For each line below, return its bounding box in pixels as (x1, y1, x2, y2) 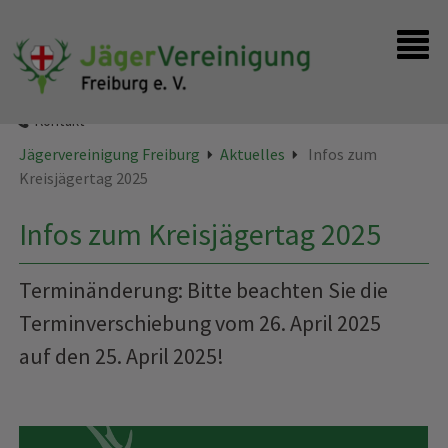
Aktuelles (220, 144, 286, 165)
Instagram (34, 89, 97, 109)
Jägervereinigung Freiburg (19, 144, 201, 165)
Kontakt (34, 111, 85, 131)
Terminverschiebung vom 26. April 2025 (19, 309, 382, 338)
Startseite (34, 67, 98, 87)
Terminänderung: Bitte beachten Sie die (19, 276, 389, 305)
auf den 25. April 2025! (19, 342, 225, 371)
